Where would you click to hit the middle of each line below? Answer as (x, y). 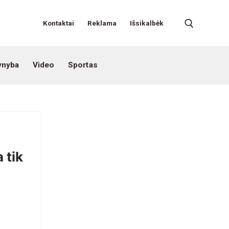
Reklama (102, 23)
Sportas (83, 65)
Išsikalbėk (147, 23)
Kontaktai (59, 23)
